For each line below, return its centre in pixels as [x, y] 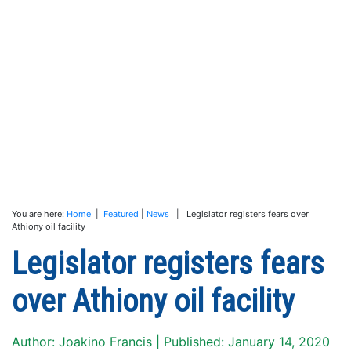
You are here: [39, 214]
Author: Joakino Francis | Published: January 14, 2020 [171, 342]
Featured [121, 214]
